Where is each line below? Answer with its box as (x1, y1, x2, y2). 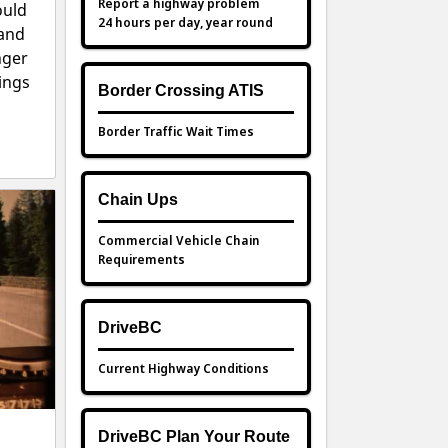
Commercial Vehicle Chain (98, 230, 260, 251)
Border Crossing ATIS (98, 82, 264, 100)
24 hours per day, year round (98, 12, 273, 33)
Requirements (98, 249, 185, 270)
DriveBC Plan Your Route (98, 428, 290, 446)
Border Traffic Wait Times (98, 121, 254, 142)
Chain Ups (98, 191, 178, 209)
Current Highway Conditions (98, 358, 269, 379)
